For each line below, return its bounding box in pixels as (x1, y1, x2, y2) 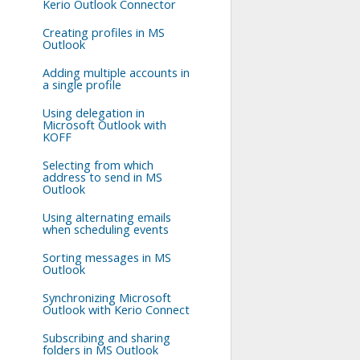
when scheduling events (43, 222, 169, 237)
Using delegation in (43, 105, 145, 121)
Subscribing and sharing (43, 330, 170, 346)
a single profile (43, 77, 121, 92)
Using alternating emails (43, 210, 171, 225)
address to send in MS (43, 170, 162, 185)
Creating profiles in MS (43, 25, 165, 40)
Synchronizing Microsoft (43, 290, 171, 305)
